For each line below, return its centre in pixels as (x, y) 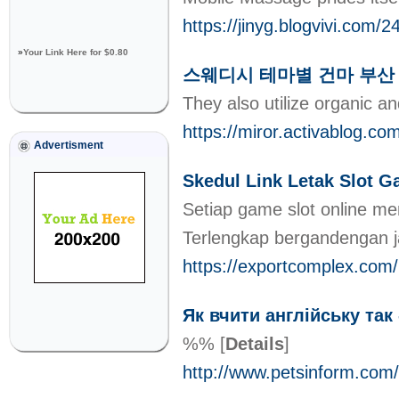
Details (255, 344)
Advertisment (69, 145)
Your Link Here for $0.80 (76, 52)
